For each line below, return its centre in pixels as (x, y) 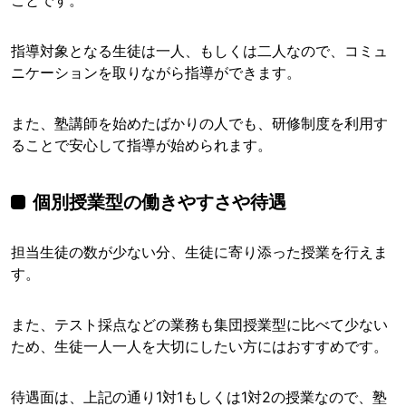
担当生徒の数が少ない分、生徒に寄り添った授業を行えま (199, 252)
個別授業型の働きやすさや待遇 (159, 203)
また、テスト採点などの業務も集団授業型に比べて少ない (199, 325)
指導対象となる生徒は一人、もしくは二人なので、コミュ (199, 51)
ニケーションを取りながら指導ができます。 (156, 73)
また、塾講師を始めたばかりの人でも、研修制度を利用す (199, 124)
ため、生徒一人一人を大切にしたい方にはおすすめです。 (199, 347)
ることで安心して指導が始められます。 (141, 145)
